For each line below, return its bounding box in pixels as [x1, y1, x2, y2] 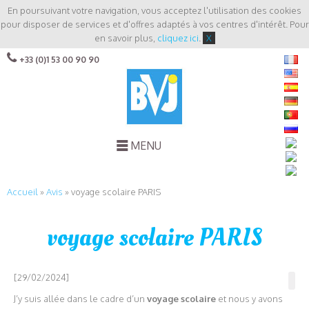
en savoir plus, [94, 32, 157, 43]
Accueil [7, 186, 38, 197]
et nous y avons [216, 293, 283, 305]
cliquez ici [157, 32, 199, 43]
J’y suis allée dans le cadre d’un [14, 293, 147, 305]
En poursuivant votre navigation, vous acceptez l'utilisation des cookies [8, 5, 301, 16]
